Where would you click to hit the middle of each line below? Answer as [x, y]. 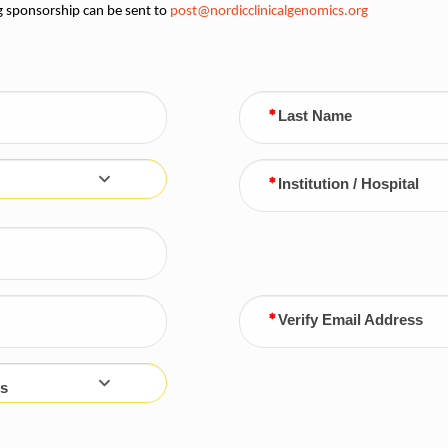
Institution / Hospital [348, 183]
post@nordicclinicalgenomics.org [269, 11]
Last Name [314, 115]
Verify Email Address [350, 319]
